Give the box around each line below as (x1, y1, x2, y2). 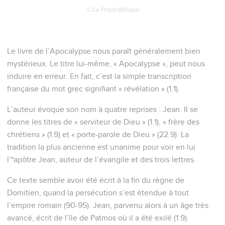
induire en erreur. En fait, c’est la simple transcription (7, 72, 191, 80)
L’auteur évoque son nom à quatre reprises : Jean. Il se (7, 105, 198, 114)
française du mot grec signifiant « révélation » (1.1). (7, 84, 180, 93)
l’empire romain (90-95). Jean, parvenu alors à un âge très (7, 201, 208, 209)
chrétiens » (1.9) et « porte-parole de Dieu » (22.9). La (7, 130, 189, 139)
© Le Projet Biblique (86, 6, 139, 13)
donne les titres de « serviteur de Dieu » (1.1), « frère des (7, 118, 199, 126)
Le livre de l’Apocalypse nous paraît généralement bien (7, 47, 200, 55)
